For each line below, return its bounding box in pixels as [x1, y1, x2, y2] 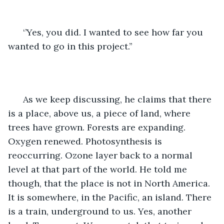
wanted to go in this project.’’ [8, 40, 132, 52]
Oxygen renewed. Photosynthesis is [8, 135, 164, 147]
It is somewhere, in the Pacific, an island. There [8, 191, 214, 203]
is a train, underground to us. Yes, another [8, 205, 194, 217]
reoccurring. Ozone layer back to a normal [8, 149, 195, 161]
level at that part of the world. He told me [8, 163, 189, 175]
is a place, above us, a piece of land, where [8, 107, 193, 119]
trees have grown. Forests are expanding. [8, 121, 188, 133]
